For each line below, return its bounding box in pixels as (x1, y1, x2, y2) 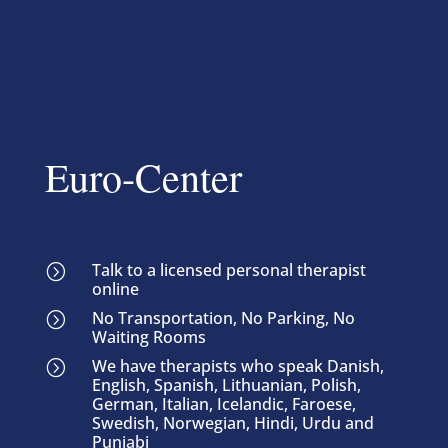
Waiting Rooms (91, 326, 206, 348)
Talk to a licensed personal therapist (91, 259, 366, 281)
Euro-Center (44, 150, 242, 203)
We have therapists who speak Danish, (91, 355, 384, 377)
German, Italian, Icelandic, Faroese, (91, 393, 356, 415)
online (91, 278, 139, 300)
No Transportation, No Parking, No (91, 307, 355, 329)
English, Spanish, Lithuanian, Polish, (91, 374, 361, 396)
